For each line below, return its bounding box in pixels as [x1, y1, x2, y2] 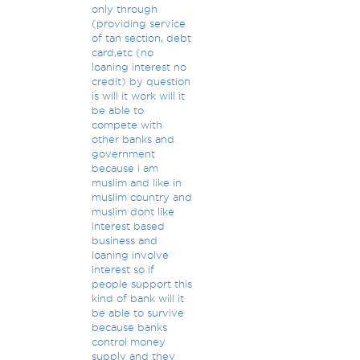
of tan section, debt [91, 32, 191, 43]
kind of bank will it [91, 292, 184, 304]
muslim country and [91, 191, 192, 202]
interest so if [91, 264, 154, 275]
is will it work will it [91, 90, 185, 101]
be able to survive [91, 307, 184, 318]
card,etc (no [91, 47, 153, 58]
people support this [91, 278, 192, 289]
